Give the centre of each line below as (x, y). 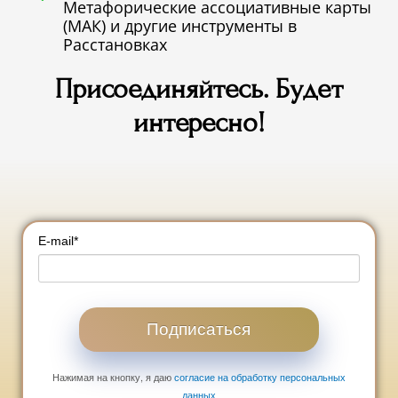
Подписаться (199, 329)
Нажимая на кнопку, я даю (113, 376)
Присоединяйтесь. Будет (199, 88)
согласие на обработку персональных (259, 376)
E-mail (56, 240)
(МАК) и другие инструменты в (180, 25)
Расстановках (115, 44)
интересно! (199, 122)
